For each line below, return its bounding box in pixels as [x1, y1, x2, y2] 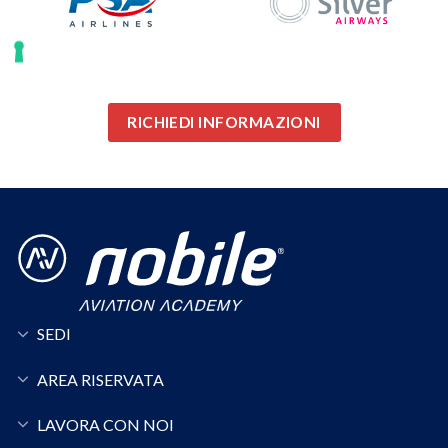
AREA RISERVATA [36, 369, 164, 389]
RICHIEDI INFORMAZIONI [127, 113, 321, 132]
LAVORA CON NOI [36, 414, 174, 434]
